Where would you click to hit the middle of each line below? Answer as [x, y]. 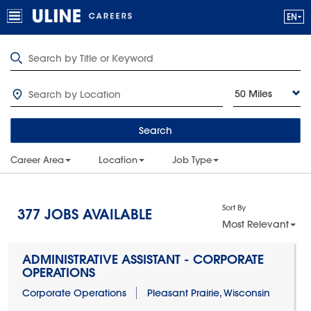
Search [155, 131]
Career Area [37, 160]
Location [118, 160]
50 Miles [253, 94]
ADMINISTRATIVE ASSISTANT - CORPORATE [143, 259]
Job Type [192, 160]
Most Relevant [255, 224]
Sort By [234, 207]
